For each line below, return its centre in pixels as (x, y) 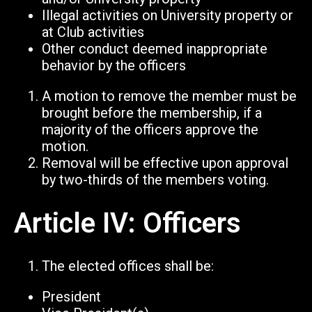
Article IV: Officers (127, 223)
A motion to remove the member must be (169, 96)
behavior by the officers (114, 65)
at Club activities (93, 32)
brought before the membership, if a (152, 112)
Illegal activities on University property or (167, 15)
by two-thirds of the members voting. (155, 179)
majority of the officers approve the (150, 129)
